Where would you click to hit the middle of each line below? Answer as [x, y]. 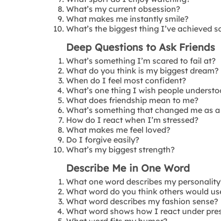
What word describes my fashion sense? [142, 201]
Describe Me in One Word [128, 168]
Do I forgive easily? [103, 139]
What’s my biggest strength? [121, 149]
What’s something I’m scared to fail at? [141, 60]
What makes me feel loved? [118, 129]
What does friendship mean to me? [132, 100]
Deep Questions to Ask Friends [141, 47]
